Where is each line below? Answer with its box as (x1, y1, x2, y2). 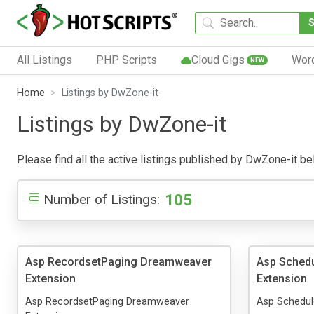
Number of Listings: (43, 191, 160, 207)
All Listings (17, 53, 72, 67)
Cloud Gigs (191, 53, 245, 67)
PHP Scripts (95, 53, 157, 67)
